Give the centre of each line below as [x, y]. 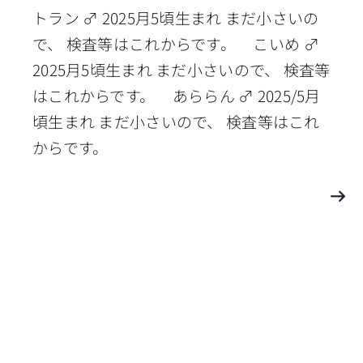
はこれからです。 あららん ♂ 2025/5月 [176, 95]
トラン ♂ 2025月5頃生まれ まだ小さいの [175, 17]
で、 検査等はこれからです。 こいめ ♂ [175, 43]
